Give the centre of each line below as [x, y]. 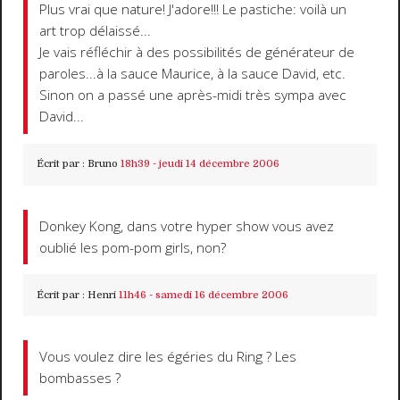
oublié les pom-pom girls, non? [133, 247]
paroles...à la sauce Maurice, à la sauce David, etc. [193, 74]
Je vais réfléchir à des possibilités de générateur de [197, 53]
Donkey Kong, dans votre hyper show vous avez [187, 226]
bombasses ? [80, 379]
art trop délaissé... [96, 31]
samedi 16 [180, 295]
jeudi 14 [177, 164]
